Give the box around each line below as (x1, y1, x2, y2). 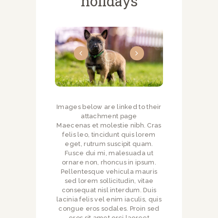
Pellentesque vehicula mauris (60, 167, 158, 175)
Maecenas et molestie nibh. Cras (56, 121, 162, 129)
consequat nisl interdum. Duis (61, 186, 157, 194)
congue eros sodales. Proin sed (58, 204, 160, 212)
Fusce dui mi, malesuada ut (65, 149, 153, 157)
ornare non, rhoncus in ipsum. (62, 158, 156, 166)
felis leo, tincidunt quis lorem (62, 130, 156, 138)
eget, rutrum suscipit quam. (65, 140, 153, 147)
